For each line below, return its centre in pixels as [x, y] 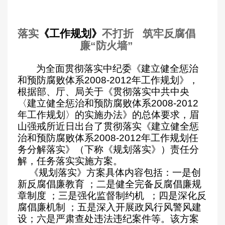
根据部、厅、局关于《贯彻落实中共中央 [103, 92]
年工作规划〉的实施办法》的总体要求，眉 [108, 115]
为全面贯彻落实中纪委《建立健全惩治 [118, 69]
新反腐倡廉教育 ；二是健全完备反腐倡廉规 [109, 184]
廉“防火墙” [107, 46]
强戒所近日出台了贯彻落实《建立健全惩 [113, 126]
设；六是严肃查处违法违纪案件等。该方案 [108, 219]
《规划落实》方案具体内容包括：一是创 [115, 173]
